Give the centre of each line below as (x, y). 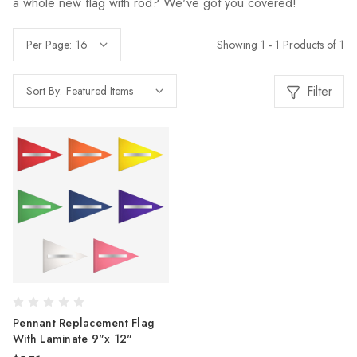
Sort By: (44, 91)
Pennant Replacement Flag (83, 323)
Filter (320, 91)
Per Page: (49, 45)
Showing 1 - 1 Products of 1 (280, 44)
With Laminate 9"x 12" (73, 339)
